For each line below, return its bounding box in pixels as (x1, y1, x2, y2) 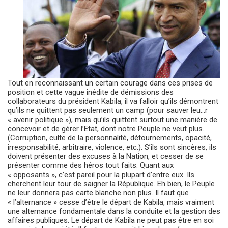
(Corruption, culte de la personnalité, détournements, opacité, (8, 133, 212, 142)
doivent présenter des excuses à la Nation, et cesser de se (8, 151, 204, 161)
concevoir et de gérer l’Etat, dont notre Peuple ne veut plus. (8, 124, 204, 133)
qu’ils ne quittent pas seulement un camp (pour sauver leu (8, 105, 201, 115)
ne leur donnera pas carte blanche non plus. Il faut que (8, 188, 189, 197)
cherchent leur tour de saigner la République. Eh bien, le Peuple (8, 179, 215, 188)
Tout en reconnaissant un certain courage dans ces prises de (8, 78, 213, 88)
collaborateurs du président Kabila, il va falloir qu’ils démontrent (8, 96, 218, 106)
